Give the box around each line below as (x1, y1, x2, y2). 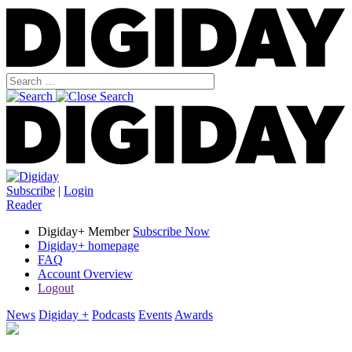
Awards (174, 308, 213, 322)
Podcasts (92, 308, 135, 322)
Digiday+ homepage (38, 239, 139, 253)
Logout (38, 281, 74, 295)
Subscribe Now (133, 225, 210, 239)
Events (138, 308, 172, 322)
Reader (6, 198, 42, 212)
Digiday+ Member (38, 225, 130, 239)
